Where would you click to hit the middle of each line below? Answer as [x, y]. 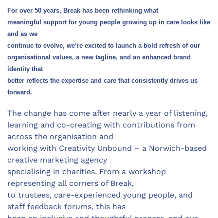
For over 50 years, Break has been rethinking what [83, 11]
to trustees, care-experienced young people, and [100, 195]
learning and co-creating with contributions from [101, 125]
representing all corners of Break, [71, 183]
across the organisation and [60, 137]
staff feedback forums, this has [66, 207]
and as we [22, 34]
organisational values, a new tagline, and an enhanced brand [99, 57]
